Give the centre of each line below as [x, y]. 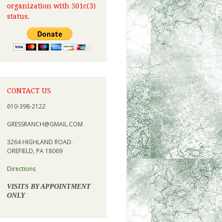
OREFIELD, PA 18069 [34, 151]
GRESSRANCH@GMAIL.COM [45, 124]
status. [18, 17]
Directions [21, 168]
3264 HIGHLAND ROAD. [40, 142]
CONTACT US [29, 91]
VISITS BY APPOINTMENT [49, 186]
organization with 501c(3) [51, 6]
